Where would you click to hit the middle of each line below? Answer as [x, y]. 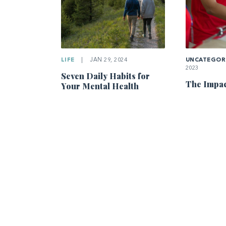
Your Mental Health [100, 86]
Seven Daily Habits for [105, 76]
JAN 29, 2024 [108, 60]
